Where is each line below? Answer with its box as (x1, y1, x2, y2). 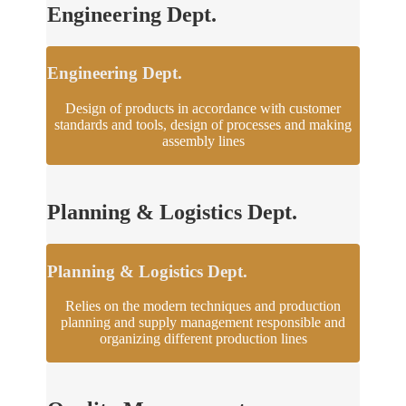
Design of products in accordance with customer (65, 101, 341, 117)
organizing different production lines (99, 331, 307, 347)
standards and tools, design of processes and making (54, 117, 352, 133)
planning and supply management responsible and (61, 314, 345, 331)
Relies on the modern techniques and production (65, 298, 341, 314)
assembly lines (161, 133, 245, 150)
